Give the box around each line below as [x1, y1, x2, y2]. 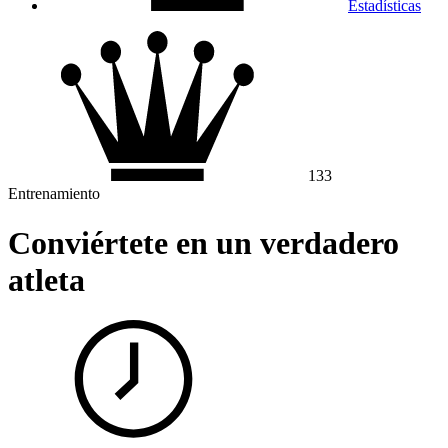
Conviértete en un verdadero [8, 224, 399, 261]
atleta [8, 261, 85, 298]
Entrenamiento [8, 185, 100, 203]
